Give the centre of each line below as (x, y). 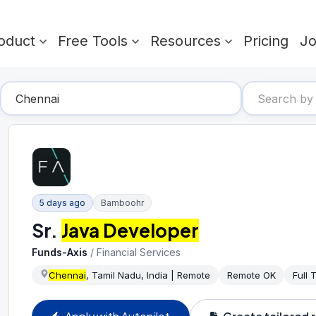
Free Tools (95, 41)
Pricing (266, 41)
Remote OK (251, 275)
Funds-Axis (60, 252)
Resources (188, 41)
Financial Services (139, 252)
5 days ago (62, 202)
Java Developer (130, 230)
